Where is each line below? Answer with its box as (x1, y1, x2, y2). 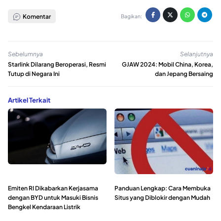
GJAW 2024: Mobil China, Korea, (122, 61, 213, 69)
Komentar (21, 12, 51, 20)
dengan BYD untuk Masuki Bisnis (8, 194, 98, 202)
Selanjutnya (180, 50, 213, 58)
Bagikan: (120, 13, 142, 20)
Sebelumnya (8, 50, 43, 58)
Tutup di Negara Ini (8, 70, 60, 78)
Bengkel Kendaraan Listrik (8, 203, 80, 211)
